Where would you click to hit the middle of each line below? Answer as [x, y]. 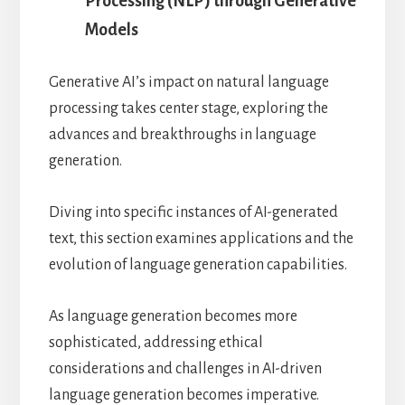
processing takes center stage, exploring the [188, 108]
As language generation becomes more [173, 316]
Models [111, 29]
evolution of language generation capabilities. [198, 264]
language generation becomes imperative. [184, 395]
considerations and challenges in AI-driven [185, 368]
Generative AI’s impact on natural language [188, 82]
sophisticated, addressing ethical [155, 342]
